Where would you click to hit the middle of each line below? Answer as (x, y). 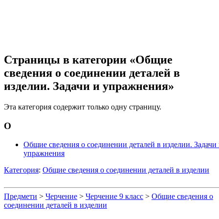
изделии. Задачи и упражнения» (89, 86)
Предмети (21, 197)
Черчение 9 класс (114, 197)
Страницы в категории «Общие (88, 59)
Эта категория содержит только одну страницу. (83, 107)
